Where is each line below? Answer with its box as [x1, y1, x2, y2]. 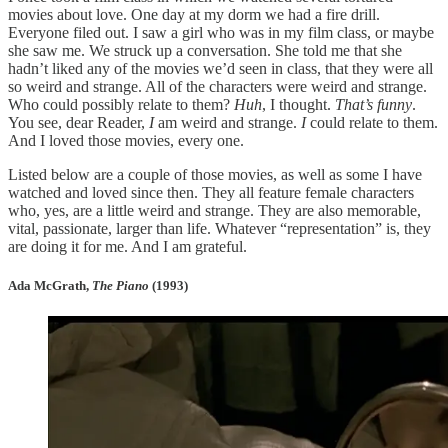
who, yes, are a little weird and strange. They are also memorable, [8, 202, 421, 220]
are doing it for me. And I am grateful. [8, 238, 251, 256]
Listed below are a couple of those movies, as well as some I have [8, 166, 422, 184]
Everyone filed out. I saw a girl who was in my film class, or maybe [8, 24, 434, 42]
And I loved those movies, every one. [8, 132, 244, 150]
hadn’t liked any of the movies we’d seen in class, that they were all [8, 60, 433, 78]
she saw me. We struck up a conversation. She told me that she [8, 42, 402, 60]
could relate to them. [310, 114, 438, 132]
